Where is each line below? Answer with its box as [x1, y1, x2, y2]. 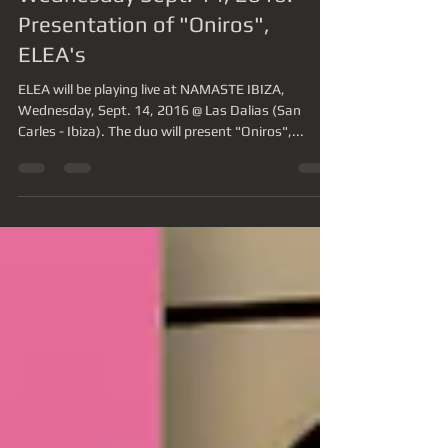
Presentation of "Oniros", [18, 47, 270, 73]
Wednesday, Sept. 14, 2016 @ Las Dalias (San [18, 138, 301, 154]
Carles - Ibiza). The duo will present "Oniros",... [18, 159, 304, 175]
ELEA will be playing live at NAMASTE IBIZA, [18, 117, 285, 133]
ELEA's [18, 77, 86, 103]
